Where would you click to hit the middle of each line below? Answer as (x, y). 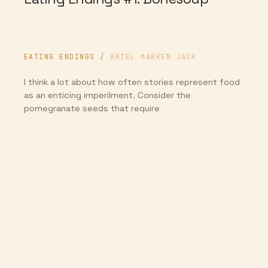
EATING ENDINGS (60, 57)
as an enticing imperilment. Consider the (107, 95)
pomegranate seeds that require (92, 108)
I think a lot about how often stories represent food (132, 82)
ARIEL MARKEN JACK (153, 57)
